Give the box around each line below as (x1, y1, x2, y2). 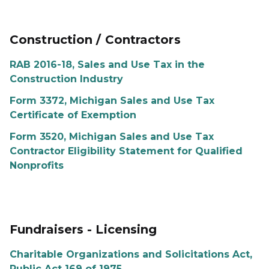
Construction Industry (10, 73, 123, 85)
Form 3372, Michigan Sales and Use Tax (10, 95, 214, 106)
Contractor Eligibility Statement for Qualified (10, 145, 243, 157)
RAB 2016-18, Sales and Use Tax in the (10, 59, 205, 70)
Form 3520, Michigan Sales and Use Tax (10, 131, 214, 142)
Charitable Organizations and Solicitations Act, (10, 249, 252, 260)
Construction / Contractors (10, 32, 181, 47)
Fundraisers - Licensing (10, 222, 161, 237)
